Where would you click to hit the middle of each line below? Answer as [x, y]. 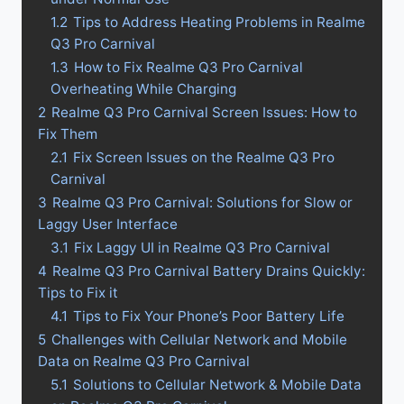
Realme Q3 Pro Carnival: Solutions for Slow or [202, 203]
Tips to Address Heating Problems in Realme [219, 23]
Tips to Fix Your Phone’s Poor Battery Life [209, 317]
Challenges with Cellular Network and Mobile [199, 340]
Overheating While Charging [143, 89]
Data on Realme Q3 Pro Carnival [144, 362]
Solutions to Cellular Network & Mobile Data [217, 385]
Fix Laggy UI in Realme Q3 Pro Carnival [202, 248]
